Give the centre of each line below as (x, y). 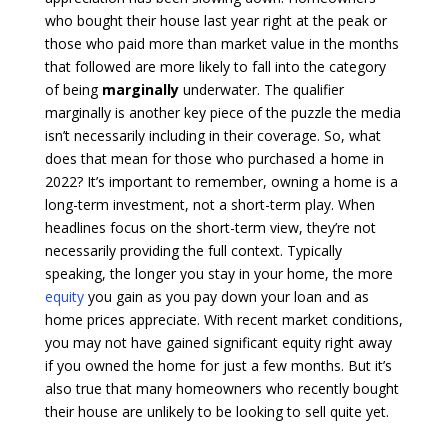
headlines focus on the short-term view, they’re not (210, 227)
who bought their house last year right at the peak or (215, 20)
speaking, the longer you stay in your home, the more (218, 273)
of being (73, 89)
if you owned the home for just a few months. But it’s (218, 365)
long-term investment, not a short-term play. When (209, 204)
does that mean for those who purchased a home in (214, 158)
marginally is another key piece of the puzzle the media (222, 112)
